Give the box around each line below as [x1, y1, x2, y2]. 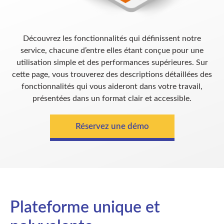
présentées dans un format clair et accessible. [32, 94, 191, 102]
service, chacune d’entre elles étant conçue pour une [20, 46, 203, 54]
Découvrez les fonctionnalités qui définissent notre [23, 34, 201, 42]
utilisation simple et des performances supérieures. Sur [16, 58, 208, 66]
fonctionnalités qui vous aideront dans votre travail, [21, 82, 202, 90]
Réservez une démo [75, 121, 149, 130]
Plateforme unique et [10, 199, 160, 215]
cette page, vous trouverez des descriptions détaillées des [12, 70, 212, 78]
